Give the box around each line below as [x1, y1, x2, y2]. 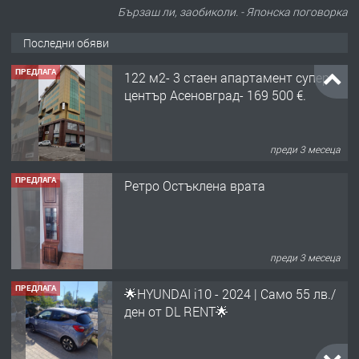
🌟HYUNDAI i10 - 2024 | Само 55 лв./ [124, 285, 336, 303]
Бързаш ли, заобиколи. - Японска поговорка [118, 4, 348, 20]
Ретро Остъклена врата [124, 177, 265, 195]
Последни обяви [23, 35, 109, 51]
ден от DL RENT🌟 [124, 303, 228, 321]
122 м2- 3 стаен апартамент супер [124, 69, 329, 87]
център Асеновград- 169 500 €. [124, 87, 306, 104]
